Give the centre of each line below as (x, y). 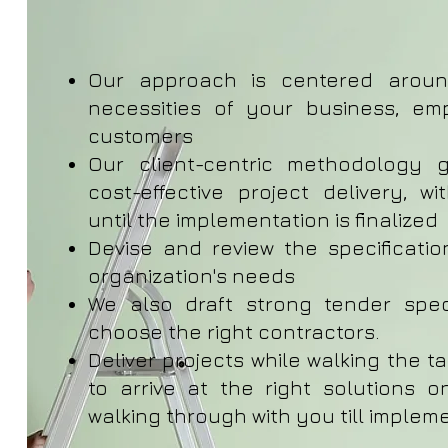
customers (141, 135)
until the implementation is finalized (266, 219)
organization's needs (192, 275)
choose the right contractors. (234, 331)
